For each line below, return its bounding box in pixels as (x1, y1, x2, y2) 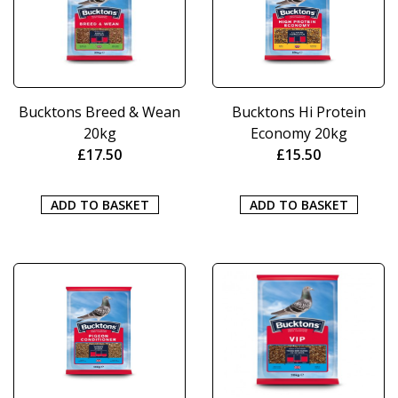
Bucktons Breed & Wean (19, 101, 180, 122)
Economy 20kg (250, 123, 347, 143)
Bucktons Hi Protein (231, 101, 366, 122)
